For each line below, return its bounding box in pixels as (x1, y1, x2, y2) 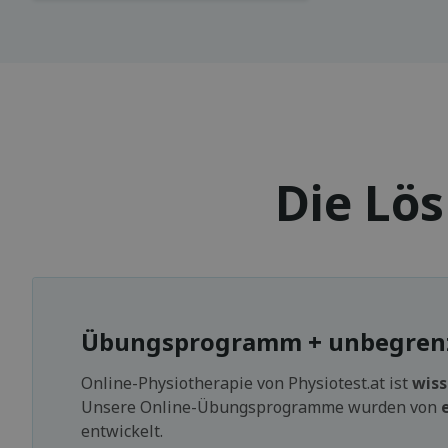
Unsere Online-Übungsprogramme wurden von (81, 395, 441, 418)
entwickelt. (81, 419, 163, 442)
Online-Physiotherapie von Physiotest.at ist (81, 371, 412, 394)
